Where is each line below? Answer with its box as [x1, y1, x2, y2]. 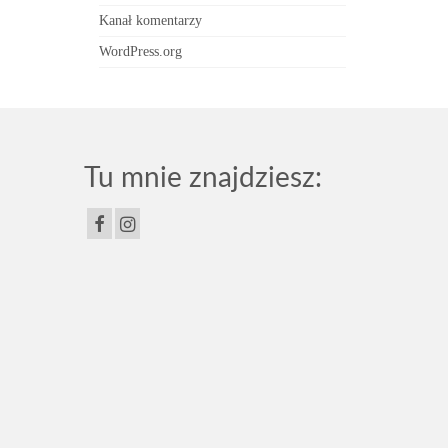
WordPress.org [98, 44, 182, 59]
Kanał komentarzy [98, 13, 202, 28]
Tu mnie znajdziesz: [83, 164, 322, 192]
